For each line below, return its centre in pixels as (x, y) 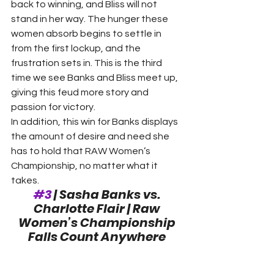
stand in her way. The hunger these (91, 19)
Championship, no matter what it (85, 165)
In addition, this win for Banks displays (95, 121)
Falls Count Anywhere (97, 236)
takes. (26, 180)
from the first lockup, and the (77, 48)
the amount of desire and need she (91, 136)
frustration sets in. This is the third (87, 63)
